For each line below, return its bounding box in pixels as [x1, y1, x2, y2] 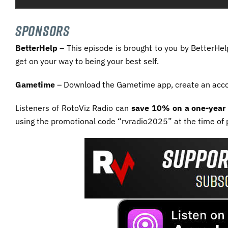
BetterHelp [15, 43, 60, 53]
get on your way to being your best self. [15, 56, 159, 67]
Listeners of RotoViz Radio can [15, 103, 131, 113]
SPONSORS [15, 20, 70, 42]
